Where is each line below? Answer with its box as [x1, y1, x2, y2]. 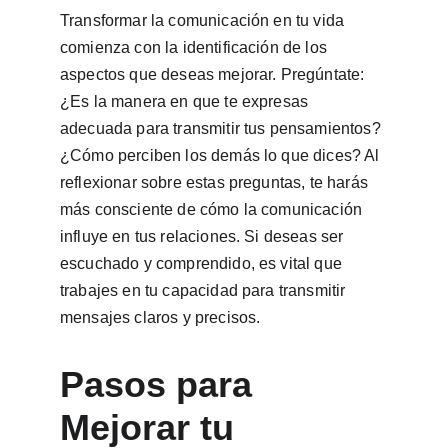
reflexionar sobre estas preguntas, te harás [60, 174, 373, 191]
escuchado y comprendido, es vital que [60, 255, 347, 272]
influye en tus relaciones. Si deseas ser [60, 228, 348, 245]
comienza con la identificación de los [60, 39, 332, 56]
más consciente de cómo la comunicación [60, 201, 367, 218]
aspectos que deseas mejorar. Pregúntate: [60, 66, 369, 83]
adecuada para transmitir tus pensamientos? [60, 120, 385, 137]
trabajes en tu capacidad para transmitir [60, 282, 350, 299]
